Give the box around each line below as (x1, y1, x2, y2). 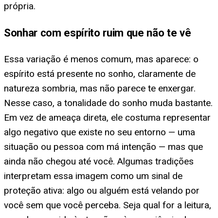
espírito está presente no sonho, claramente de (4, 68, 196, 80)
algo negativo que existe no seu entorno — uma (4, 127, 195, 138)
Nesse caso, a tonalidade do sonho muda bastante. (4, 97, 213, 109)
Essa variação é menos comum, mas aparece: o (4, 54, 199, 65)
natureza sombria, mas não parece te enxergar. (4, 83, 196, 94)
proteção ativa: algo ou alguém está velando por (4, 185, 200, 197)
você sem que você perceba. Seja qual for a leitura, (4, 200, 211, 211)
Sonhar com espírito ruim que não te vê (4, 26, 191, 39)
